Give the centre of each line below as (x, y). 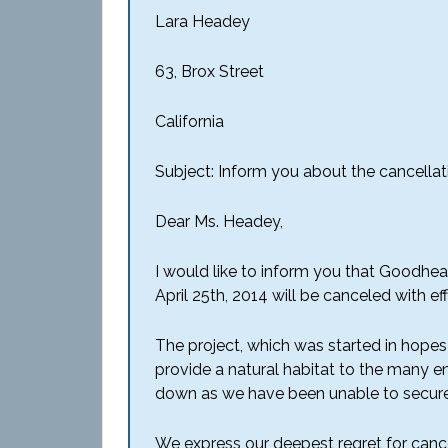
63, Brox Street (209, 71)
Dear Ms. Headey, (219, 221)
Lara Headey (202, 21)
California (189, 121)
